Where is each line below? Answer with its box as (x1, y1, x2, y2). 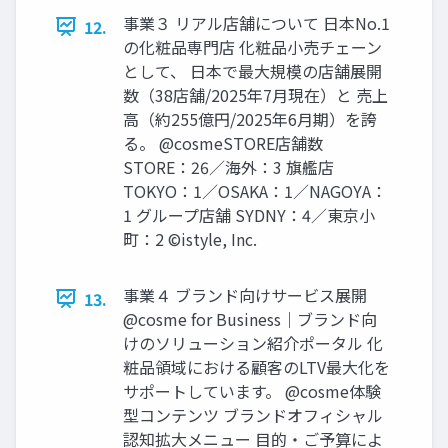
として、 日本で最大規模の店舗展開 (123, 58, 382, 83)
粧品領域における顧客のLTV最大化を (123, 354, 390, 379)
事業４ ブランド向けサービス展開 (123, 282, 367, 307)
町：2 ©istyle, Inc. (123, 226, 257, 251)
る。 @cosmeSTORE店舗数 (123, 130, 323, 155)
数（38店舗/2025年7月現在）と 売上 (123, 82, 388, 107)
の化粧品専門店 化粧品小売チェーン (123, 34, 382, 59)
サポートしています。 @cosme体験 (123, 378, 381, 403)
